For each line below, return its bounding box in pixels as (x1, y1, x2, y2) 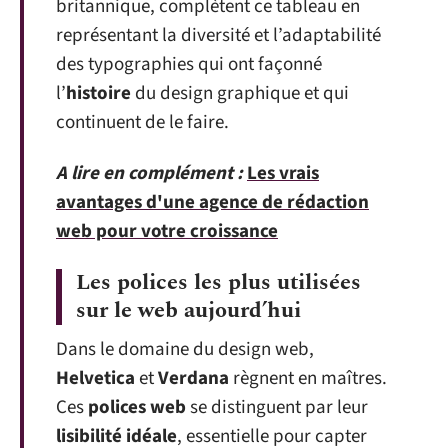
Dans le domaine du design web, (56, 335, 314, 363)
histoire (66, 79, 131, 107)
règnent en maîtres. (229, 364, 387, 392)
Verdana (158, 364, 229, 392)
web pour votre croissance (56, 218, 278, 245)
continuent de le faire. (56, 108, 229, 136)
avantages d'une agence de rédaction (56, 189, 369, 216)
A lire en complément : (56, 160, 243, 187)
